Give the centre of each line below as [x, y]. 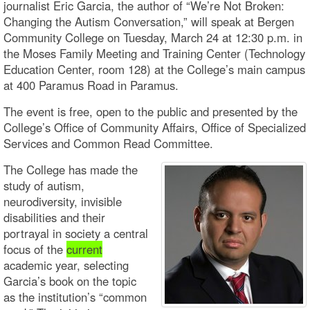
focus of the [35, 249]
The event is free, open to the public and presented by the [151, 111]
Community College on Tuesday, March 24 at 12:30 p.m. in [153, 37]
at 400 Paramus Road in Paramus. [91, 85]
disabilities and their [54, 217]
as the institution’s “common [75, 297]
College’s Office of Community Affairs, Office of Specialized [155, 127]
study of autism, [44, 185]
